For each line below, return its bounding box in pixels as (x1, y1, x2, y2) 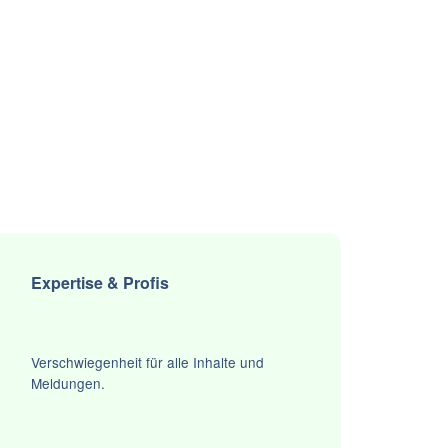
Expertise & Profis (30, 271, 169, 295)
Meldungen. (30, 373, 105, 394)
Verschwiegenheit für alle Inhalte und (30, 352, 264, 373)
